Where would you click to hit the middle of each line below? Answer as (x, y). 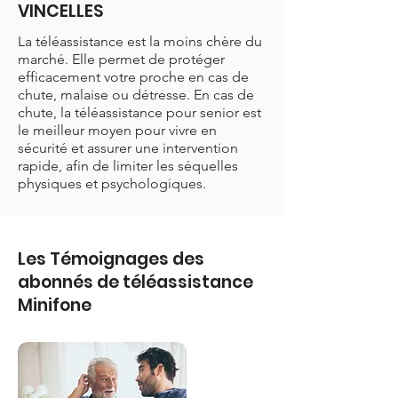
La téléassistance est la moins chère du (140, 41)
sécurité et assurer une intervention (128, 148)
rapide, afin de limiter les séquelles (128, 166)
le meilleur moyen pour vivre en (117, 130)
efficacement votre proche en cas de (133, 77)
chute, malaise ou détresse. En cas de (136, 95)
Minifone (55, 305)
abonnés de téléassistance (135, 282)
